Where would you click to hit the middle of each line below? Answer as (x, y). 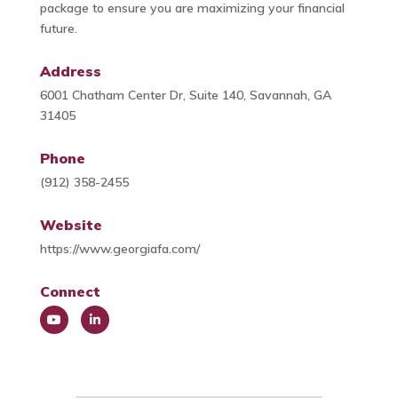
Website (71, 225)
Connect (70, 292)
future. (58, 29)
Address (70, 72)
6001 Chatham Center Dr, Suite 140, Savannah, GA (185, 96)
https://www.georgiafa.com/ (119, 249)
